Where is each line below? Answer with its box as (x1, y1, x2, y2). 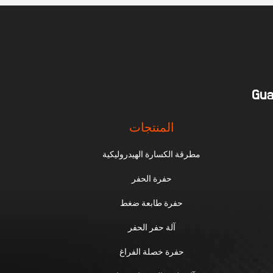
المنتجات (129, 122, 174, 134)
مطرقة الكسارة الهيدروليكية (102, 149, 201, 159)
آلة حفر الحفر (127, 222, 175, 232)
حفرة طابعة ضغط (120, 198, 183, 208)
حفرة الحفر (131, 174, 172, 183)
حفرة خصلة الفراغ (119, 247, 184, 257)
